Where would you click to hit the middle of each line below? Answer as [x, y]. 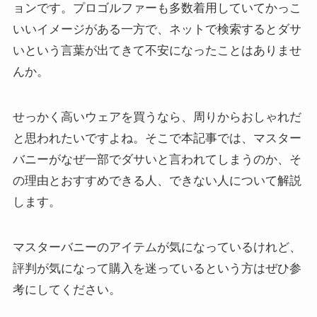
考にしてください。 [67, 290]
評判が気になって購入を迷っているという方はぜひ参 [157, 269]
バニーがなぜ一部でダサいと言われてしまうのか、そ [157, 160]
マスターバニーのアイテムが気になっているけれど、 [157, 248]
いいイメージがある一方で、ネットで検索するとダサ [157, 29]
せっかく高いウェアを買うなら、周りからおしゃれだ [157, 117]
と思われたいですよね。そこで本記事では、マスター [157, 139]
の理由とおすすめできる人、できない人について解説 [157, 181]
